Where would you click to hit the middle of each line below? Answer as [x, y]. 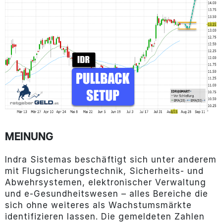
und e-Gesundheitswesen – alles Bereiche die [106, 194]
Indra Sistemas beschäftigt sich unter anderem [111, 159]
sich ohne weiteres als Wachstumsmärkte [98, 205]
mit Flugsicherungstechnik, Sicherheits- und [104, 171]
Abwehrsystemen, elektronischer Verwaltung [105, 182]
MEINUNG [29, 137]
